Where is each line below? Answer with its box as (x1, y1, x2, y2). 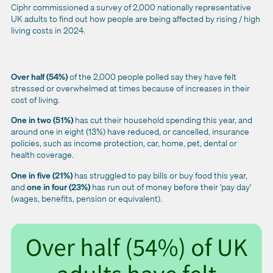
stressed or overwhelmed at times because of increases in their (11, 82, 250, 94)
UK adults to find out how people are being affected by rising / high (11, 12, 260, 24)
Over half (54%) (11, 70, 69, 82)
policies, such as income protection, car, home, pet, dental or (11, 137, 237, 149)
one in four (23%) (27, 180, 92, 193)
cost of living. (11, 93, 60, 105)
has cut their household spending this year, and (75, 114, 252, 126)
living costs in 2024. (11, 24, 85, 36)
